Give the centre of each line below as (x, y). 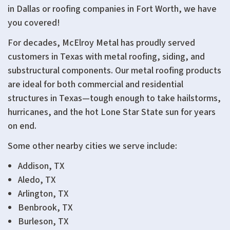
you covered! (34, 23)
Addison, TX (41, 166)
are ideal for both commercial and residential (95, 84)
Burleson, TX (43, 222)
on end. (22, 126)
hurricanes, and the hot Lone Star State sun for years (112, 112)
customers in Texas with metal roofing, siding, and (106, 57)
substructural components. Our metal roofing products (114, 71)
